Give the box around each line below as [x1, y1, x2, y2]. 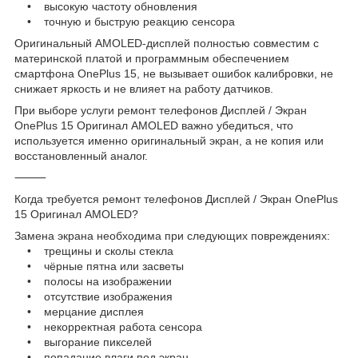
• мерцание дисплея [14, 304, 144, 318]
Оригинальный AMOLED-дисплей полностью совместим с [14, 36, 319, 50]
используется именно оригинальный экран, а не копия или [14, 133, 324, 147]
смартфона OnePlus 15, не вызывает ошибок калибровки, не [14, 66, 333, 80]
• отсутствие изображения [14, 289, 173, 303]
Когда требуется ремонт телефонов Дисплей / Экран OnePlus [14, 192, 338, 205]
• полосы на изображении [14, 274, 172, 288]
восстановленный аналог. [14, 149, 148, 162]
